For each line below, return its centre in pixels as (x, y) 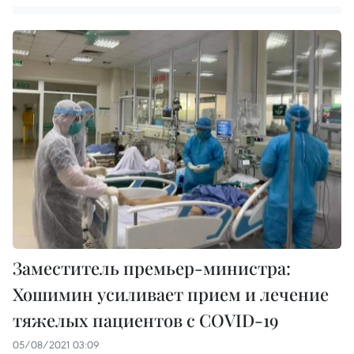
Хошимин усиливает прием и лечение (171, 294)
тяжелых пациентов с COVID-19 (146, 320)
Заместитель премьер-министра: (152, 268)
